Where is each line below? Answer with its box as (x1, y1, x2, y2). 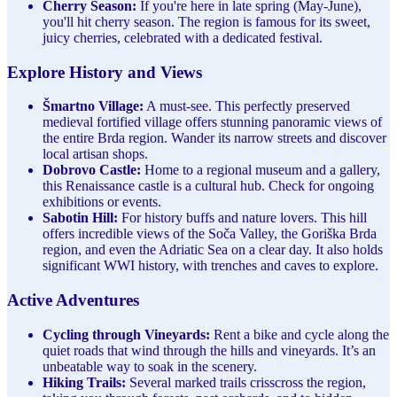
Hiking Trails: (43, 374, 126, 390)
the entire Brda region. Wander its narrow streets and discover (43, 130, 386, 146)
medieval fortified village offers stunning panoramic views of (43, 114, 382, 130)
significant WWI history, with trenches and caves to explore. (43, 258, 378, 274)
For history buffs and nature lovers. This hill (118, 210, 367, 226)
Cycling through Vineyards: (43, 326, 210, 342)
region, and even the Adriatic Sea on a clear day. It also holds (43, 242, 383, 258)
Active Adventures (7, 291, 139, 310)
